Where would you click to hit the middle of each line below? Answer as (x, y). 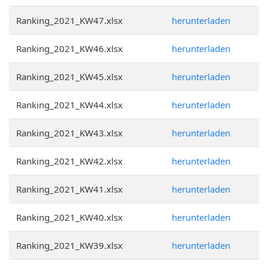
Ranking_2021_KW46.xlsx (69, 48)
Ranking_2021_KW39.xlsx (69, 245)
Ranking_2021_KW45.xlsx (69, 77)
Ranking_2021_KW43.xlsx (69, 133)
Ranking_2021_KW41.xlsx (69, 189)
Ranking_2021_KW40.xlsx (69, 217)
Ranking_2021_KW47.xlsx (69, 20)
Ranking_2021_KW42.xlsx (69, 161)
